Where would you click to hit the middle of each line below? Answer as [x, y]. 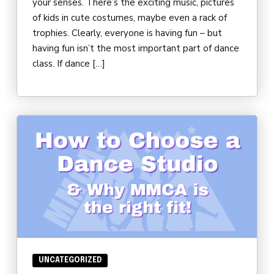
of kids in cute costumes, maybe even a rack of [130, 18]
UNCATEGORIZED [70, 261]
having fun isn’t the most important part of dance [136, 49]
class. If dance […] [69, 64]
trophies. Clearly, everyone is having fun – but [127, 33]
